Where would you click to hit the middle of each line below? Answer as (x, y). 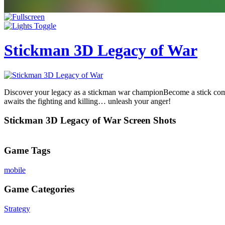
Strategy (17, 209)
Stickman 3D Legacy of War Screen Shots (90, 121)
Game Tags (27, 150)
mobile (15, 170)
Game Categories (39, 189)
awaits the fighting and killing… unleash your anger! (87, 101)
